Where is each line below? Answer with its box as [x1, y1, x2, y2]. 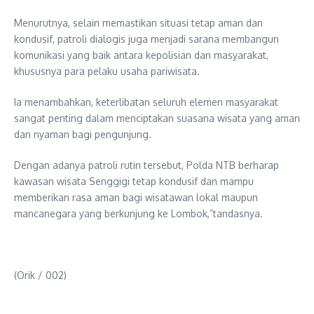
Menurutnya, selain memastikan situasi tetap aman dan [14, 16, 263, 29]
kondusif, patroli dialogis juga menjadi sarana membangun [14, 32, 279, 45]
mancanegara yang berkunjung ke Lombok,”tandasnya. [14, 207, 263, 219]
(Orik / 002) [14, 268, 67, 281]
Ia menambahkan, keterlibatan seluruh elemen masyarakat [14, 95, 278, 108]
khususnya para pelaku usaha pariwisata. [14, 64, 200, 77]
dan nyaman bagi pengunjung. [14, 128, 151, 140]
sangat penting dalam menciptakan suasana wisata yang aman [14, 111, 300, 124]
